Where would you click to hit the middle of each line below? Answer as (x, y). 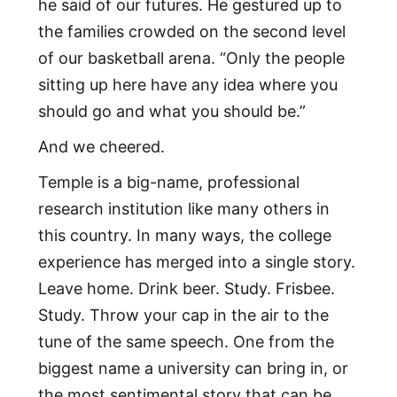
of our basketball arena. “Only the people (191, 58)
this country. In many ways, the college (184, 236)
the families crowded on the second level (191, 32)
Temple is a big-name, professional (168, 183)
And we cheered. (101, 147)
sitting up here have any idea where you (187, 85)
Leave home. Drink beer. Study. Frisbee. (186, 289)
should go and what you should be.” (171, 112)
